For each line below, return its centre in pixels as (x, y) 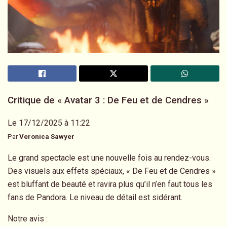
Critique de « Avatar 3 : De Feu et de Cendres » (108, 100)
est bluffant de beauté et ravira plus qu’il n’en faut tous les (110, 184)
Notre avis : (28, 218)
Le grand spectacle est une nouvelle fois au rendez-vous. (109, 158)
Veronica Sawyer (47, 136)
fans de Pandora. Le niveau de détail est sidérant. (95, 197)
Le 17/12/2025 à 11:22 (49, 123)
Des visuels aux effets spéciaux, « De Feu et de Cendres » (112, 171)
